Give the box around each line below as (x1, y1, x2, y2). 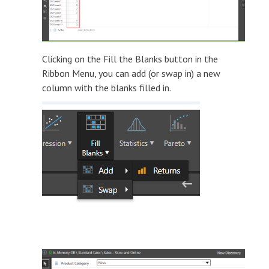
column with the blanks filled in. (42, 82, 171, 94)
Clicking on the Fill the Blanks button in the (42, 53, 218, 65)
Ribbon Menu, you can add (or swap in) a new (42, 67, 220, 80)
